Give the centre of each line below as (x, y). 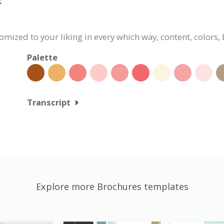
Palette (42, 57)
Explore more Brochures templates (112, 187)
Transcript (49, 102)
